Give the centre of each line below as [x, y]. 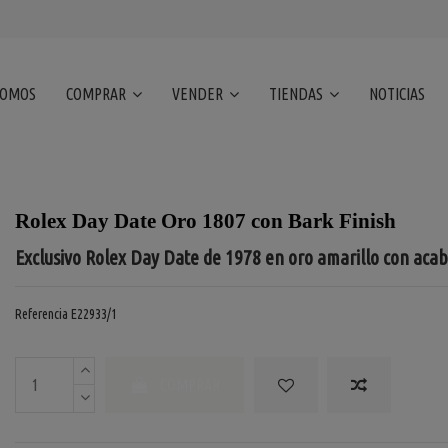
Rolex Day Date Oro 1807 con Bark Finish [205, 220]
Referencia [41, 313]
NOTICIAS [397, 94]
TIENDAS [298, 94]
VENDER [199, 94]
